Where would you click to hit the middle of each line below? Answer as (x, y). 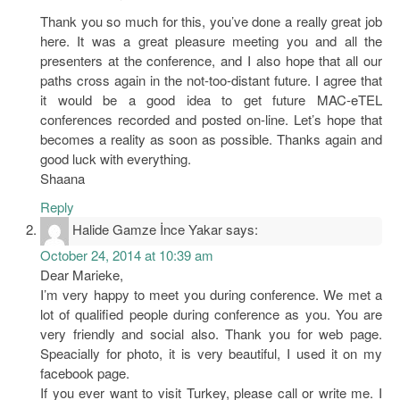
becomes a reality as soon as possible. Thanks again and (211, 138)
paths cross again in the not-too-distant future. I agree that (211, 79)
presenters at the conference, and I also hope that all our (211, 60)
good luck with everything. (116, 158)
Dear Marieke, (82, 274)
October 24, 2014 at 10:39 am (127, 254)
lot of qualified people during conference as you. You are (211, 313)
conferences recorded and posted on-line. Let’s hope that (211, 119)
